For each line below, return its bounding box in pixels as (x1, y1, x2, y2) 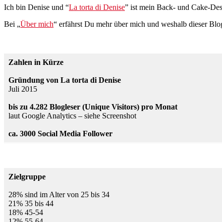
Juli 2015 (8, 85, 37, 94)
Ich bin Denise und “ (4, 3, 69, 12)
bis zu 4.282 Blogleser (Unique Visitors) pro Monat (8, 103, 179, 111)
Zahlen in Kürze (8, 58, 63, 67)
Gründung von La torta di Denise (8, 76, 121, 85)
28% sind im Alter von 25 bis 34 (8, 190, 110, 199)
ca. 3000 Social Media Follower (8, 129, 112, 138)
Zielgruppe (8, 172, 46, 181)
